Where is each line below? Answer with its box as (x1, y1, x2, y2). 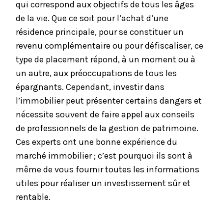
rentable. (16, 192, 51, 203)
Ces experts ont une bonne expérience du (16, 137, 177, 148)
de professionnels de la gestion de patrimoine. (16, 123, 198, 134)
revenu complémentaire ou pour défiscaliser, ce (16, 40, 203, 52)
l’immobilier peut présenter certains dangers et (16, 95, 202, 107)
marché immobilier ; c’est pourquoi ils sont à (16, 150, 192, 162)
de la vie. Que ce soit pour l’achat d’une (16, 13, 168, 24)
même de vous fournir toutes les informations (16, 164, 199, 175)
